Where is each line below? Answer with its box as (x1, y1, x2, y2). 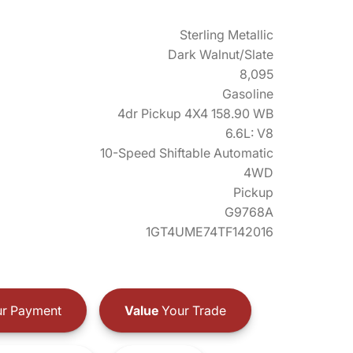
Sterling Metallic (180, 27, 273, 43)
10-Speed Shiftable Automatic (100, 145, 273, 161)
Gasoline (222, 86, 273, 102)
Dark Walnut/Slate (168, 46, 273, 62)
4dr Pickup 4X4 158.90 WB (117, 106, 273, 121)
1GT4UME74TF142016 (146, 224, 273, 240)
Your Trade (158, 302, 226, 318)
